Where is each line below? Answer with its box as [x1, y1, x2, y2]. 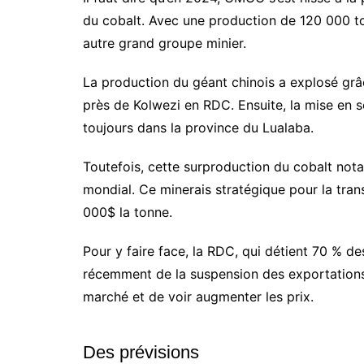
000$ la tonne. [83, 204, 172, 221]
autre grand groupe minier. [83, 35, 246, 52]
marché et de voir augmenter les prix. [83, 288, 314, 305]
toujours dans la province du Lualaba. [83, 119, 314, 136]
